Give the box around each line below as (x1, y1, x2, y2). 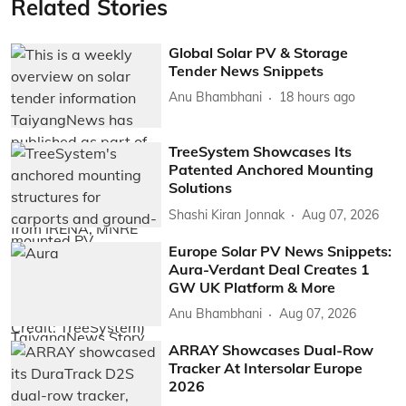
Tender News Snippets (169, 61, 324, 80)
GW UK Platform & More (169, 277, 336, 296)
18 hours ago (279, 89, 356, 105)
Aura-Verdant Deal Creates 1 (169, 259, 371, 278)
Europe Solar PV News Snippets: (169, 241, 392, 260)
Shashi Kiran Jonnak (169, 206, 285, 223)
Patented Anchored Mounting (169, 160, 374, 179)
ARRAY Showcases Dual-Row (169, 341, 374, 360)
